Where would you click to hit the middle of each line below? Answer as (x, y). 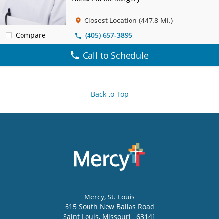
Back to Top (109, 94)
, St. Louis (120, 197)
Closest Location (110, 20)
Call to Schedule (115, 55)
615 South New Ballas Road (109, 206)
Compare (31, 35)
